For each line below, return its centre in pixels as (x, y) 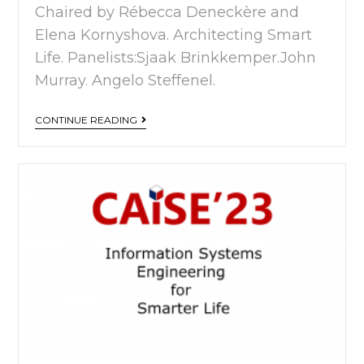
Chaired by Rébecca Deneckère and (167, 13)
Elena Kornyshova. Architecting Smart (174, 35)
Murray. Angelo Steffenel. (126, 81)
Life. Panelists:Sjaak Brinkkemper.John (176, 58)
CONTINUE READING (87, 120)
